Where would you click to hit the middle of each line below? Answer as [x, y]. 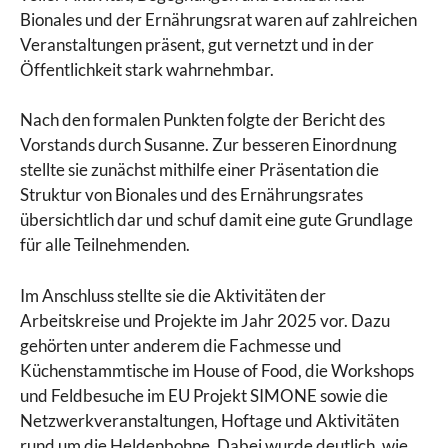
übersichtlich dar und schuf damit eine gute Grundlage [216, 220]
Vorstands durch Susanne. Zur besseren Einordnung [208, 145]
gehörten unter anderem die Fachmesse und [181, 345]
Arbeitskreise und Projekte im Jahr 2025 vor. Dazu [205, 320]
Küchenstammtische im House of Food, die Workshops [217, 370]
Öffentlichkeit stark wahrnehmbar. [147, 69]
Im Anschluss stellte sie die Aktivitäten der [173, 295]
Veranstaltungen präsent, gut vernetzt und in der [197, 44]
